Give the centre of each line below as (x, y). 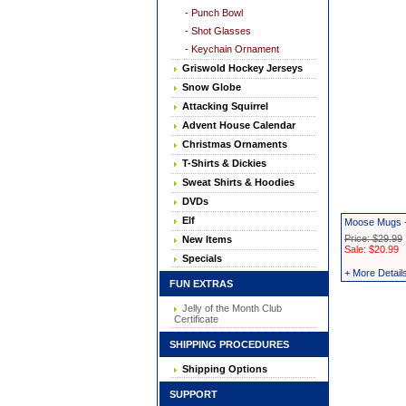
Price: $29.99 (373, 238)
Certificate (196, 319)
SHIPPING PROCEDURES (225, 344)
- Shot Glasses (218, 31)
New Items (204, 239)
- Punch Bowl (214, 13)
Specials (199, 258)
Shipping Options (222, 369)
